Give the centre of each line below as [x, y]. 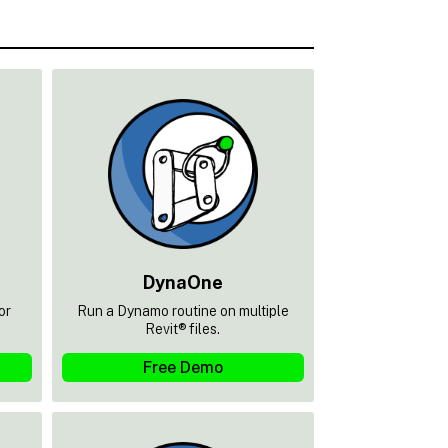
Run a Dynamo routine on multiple [182, 310]
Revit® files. [183, 328]
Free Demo [182, 367]
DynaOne [182, 282]
